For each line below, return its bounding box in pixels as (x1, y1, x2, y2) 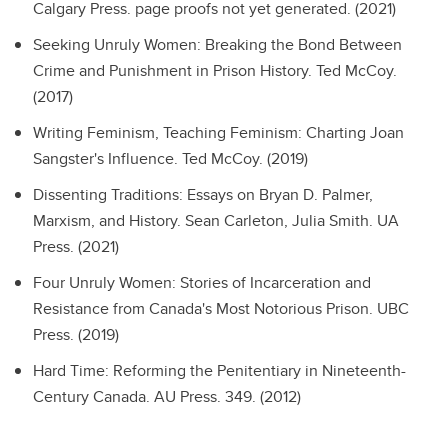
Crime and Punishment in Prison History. (33, 59, 316, 82)
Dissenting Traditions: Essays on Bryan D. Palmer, (33, 183, 373, 206)
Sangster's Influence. (33, 147, 182, 170)
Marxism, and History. (33, 209, 185, 232)
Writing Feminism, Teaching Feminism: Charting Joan (33, 121, 404, 144)
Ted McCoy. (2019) (182, 147, 308, 170)
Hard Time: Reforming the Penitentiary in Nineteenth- (33, 359, 406, 382)
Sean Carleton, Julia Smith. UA (185, 209, 399, 232)
